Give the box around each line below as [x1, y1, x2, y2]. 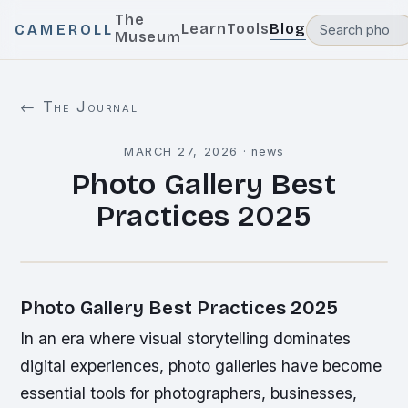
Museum [114, 28, 182, 46]
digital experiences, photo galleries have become [20, 356, 382, 375]
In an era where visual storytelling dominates [20, 329, 352, 348]
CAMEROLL [15, 21, 115, 38]
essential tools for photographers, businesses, [20, 383, 358, 403]
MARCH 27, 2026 [124, 145, 239, 158]
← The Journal [20, 97, 138, 116]
